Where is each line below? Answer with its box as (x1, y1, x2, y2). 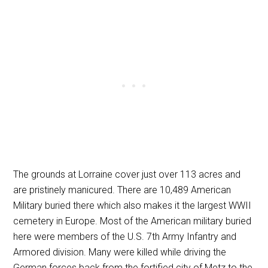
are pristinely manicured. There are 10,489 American (13, 184, 232, 196)
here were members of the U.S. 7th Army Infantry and (13, 230, 237, 242)
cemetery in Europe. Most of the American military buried (13, 215, 252, 227)
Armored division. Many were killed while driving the (13, 246, 227, 258)
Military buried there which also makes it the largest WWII (13, 199, 252, 211)
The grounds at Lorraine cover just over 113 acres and (13, 168, 241, 180)
